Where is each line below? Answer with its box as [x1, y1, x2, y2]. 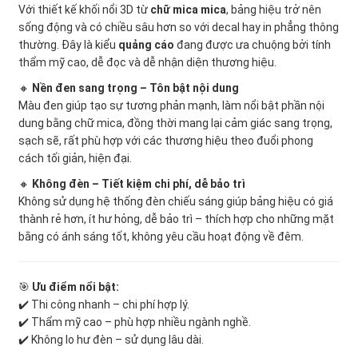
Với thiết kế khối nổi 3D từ [18, 2, 150, 16]
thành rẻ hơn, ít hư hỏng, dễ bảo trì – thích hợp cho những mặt [18, 212, 334, 225]
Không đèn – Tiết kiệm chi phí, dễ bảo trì [32, 177, 245, 190]
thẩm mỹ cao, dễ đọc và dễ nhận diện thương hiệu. [18, 55, 276, 69]
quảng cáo [118, 38, 174, 51]
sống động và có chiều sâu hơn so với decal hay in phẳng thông [18, 20, 339, 34]
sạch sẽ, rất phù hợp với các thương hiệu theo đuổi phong [18, 133, 313, 147]
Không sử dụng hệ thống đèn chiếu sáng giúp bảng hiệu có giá [18, 194, 333, 208]
